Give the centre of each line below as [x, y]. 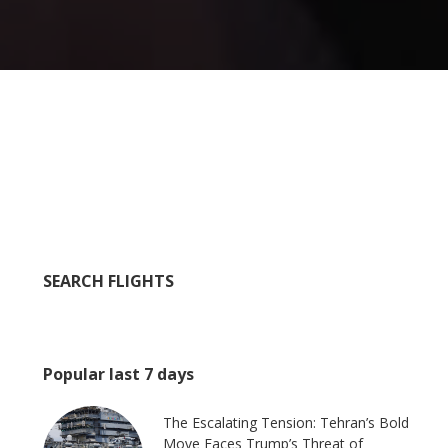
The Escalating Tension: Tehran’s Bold [286, 423]
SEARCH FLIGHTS [109, 281]
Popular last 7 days [119, 374]
